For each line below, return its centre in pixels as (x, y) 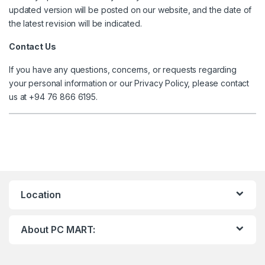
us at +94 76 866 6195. (53, 97)
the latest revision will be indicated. (75, 24)
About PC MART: (58, 230)
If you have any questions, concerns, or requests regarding (123, 70)
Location (41, 195)
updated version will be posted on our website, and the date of (130, 10)
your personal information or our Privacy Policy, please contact (129, 83)
